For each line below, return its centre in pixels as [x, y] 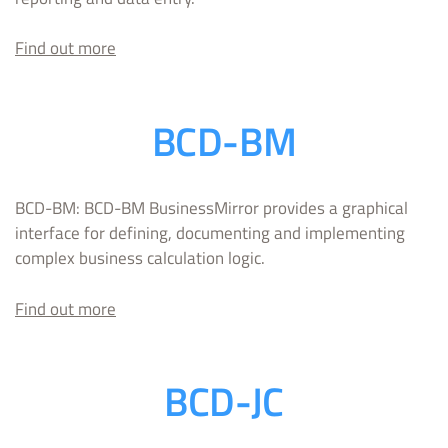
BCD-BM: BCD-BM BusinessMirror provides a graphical [211, 208]
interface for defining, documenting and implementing [210, 233]
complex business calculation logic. [140, 258]
